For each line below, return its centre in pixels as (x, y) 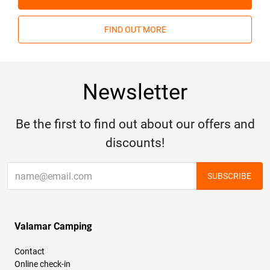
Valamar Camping (53, 227)
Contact (30, 252)
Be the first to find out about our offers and (135, 124)
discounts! (135, 143)
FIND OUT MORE (135, 30)
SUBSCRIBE (229, 176)
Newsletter (135, 93)
